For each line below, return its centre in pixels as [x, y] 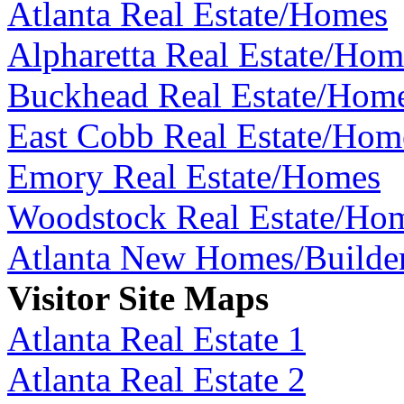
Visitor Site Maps [138, 298]
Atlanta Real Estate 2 [156, 379]
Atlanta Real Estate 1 [156, 338]
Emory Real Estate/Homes [194, 176]
